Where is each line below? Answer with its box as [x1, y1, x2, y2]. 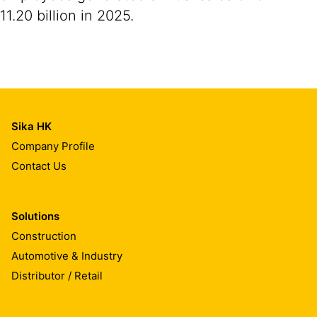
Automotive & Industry [11, 248, 122, 263]
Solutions [11, 209, 59, 223]
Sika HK [11, 120, 52, 133]
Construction [11, 229, 76, 243]
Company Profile [11, 139, 95, 153]
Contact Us [11, 158, 67, 173]
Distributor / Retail [11, 268, 103, 282]
